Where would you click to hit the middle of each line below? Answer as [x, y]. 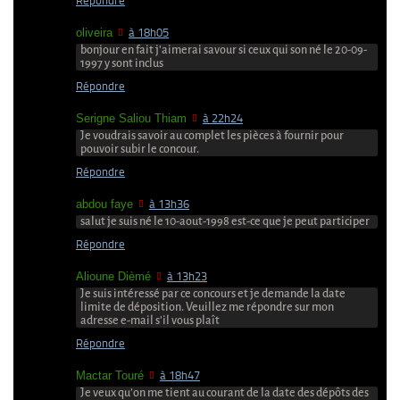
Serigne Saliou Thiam [131, 118]
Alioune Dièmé [113, 276]
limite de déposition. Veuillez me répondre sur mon [207, 307]
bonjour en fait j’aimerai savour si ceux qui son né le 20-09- [224, 50]
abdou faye [104, 204]
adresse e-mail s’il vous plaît [150, 320]
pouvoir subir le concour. [140, 149]
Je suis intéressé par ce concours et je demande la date [213, 293]
